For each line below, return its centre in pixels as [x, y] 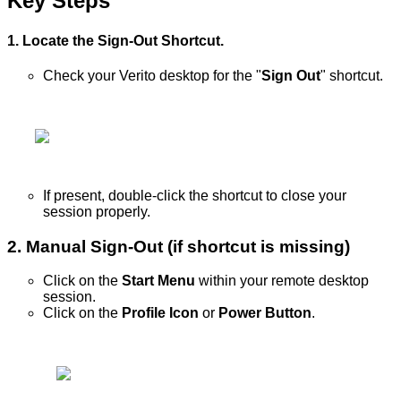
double [130, 195]
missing [312, 246]
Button [288, 313]
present [77, 195]
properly [121, 211]
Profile [144, 313]
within [218, 281]
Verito [137, 75]
